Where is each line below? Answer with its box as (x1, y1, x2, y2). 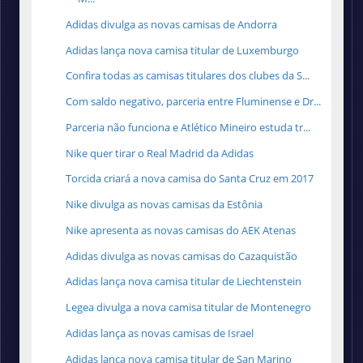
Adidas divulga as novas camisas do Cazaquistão (66, 248, 298, 263)
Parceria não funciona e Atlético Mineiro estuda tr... (66, 119, 311, 135)
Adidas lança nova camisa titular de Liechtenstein (66, 274, 302, 289)
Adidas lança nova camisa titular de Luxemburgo (66, 42, 300, 58)
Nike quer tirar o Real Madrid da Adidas (66, 145, 254, 160)
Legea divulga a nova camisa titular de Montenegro (66, 300, 312, 315)
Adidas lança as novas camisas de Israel (66, 325, 254, 340)
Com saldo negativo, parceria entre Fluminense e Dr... (66, 94, 322, 109)
